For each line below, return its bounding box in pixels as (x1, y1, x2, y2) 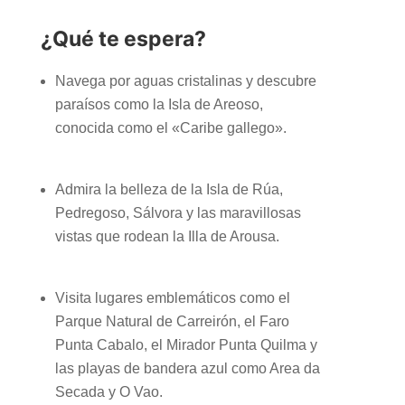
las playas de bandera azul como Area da (54, 360, 320, 376)
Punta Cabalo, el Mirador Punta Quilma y (54, 336, 317, 353)
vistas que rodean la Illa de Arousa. (54, 228, 279, 244)
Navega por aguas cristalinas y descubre (54, 72, 316, 89)
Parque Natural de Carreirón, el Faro (54, 313, 289, 329)
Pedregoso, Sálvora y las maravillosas (54, 204, 301, 221)
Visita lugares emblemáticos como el (54, 289, 290, 306)
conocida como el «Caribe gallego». (54, 119, 287, 136)
